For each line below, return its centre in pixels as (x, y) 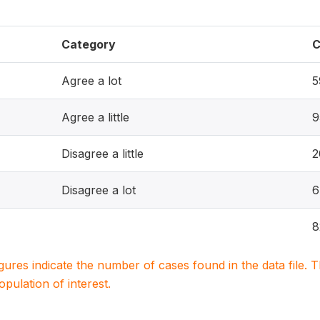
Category (89, 44)
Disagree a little (102, 154)
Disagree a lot (99, 190)
